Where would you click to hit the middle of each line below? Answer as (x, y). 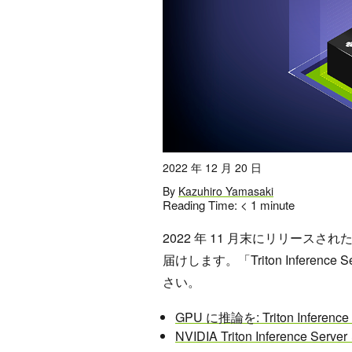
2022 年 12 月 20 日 (212, 167)
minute (277, 204)
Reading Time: (202, 204)
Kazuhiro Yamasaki (226, 191)
